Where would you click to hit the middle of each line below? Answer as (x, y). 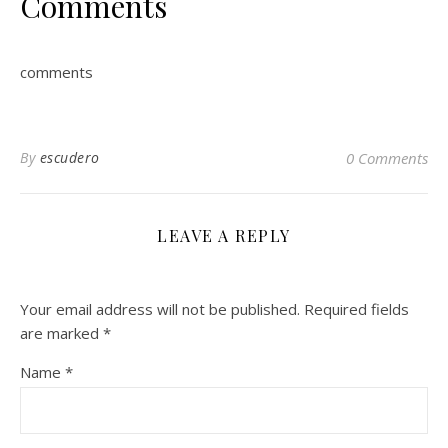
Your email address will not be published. (160, 309)
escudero (69, 158)
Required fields (356, 309)
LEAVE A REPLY (224, 236)
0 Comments (387, 158)
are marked (61, 333)
